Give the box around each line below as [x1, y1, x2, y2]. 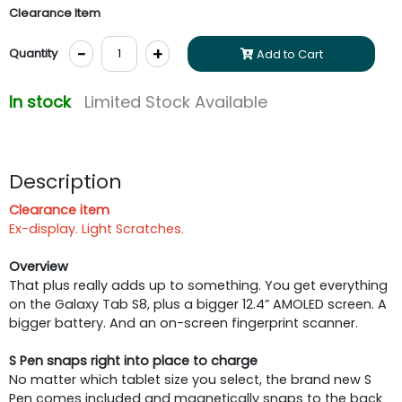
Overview [9, 257, 68, 275]
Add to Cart [253, 45, 323, 63]
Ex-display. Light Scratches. [9, 219, 184, 238]
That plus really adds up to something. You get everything [9, 275, 388, 294]
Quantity [9, 44, 57, 62]
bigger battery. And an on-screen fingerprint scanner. [9, 313, 358, 332]
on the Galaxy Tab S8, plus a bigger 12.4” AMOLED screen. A [9, 294, 387, 313]
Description [9, 167, 122, 196]
